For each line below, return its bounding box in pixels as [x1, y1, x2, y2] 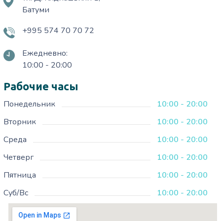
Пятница [3, 170, 37, 181]
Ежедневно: [22, 48, 68, 59]
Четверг [3, 152, 34, 163]
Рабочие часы [3, 80, 79, 93]
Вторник [3, 116, 37, 128]
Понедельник [3, 99, 56, 110]
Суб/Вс [3, 187, 29, 199]
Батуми [22, 4, 50, 16]
